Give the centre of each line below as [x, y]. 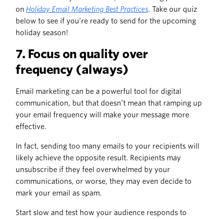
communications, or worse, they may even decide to [104, 182]
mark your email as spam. [59, 193]
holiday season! [42, 33]
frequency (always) [72, 70]
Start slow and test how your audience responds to [101, 213]
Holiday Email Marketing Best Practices [87, 10]
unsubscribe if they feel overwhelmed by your [93, 170]
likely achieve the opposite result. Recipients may [98, 158]
